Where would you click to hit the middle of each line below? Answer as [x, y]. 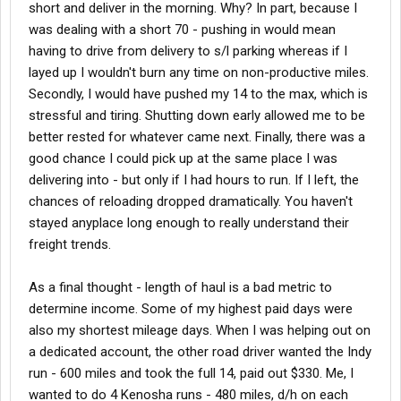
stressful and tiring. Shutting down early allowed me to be [197, 116]
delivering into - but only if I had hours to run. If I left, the [194, 180]
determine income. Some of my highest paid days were [191, 309]
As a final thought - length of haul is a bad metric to [180, 288]
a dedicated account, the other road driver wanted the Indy [200, 352]
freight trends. [70, 245]
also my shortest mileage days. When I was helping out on [200, 331]
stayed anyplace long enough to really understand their [189, 223]
